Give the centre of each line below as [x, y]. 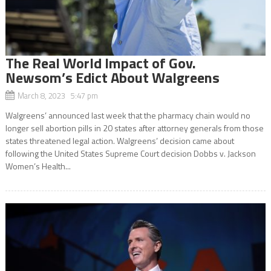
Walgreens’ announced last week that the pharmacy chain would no [128, 115]
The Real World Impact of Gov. [100, 63]
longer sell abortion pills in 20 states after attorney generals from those [134, 128]
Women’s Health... [38, 166]
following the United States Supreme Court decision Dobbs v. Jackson [130, 153]
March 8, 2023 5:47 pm [57, 95]
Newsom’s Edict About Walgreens [112, 77]
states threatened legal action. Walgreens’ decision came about [119, 140]
